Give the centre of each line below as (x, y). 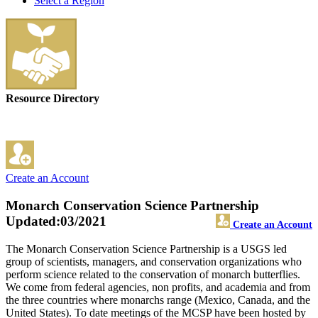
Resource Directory (53, 99)
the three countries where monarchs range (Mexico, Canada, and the (158, 300)
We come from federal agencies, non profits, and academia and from (158, 287)
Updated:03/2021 (56, 221)
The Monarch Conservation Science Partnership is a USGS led (146, 248)
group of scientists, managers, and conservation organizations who (154, 261)
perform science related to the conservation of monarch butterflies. (153, 274)
